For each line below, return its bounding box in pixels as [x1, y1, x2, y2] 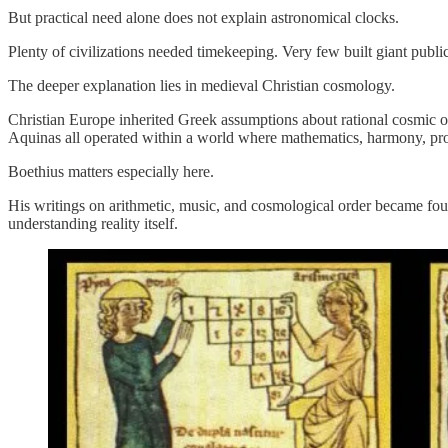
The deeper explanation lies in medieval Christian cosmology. [8, 77, 395, 95]
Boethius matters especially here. [8, 163, 214, 181]
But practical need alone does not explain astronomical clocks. [8, 9, 399, 27]
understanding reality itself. [8, 215, 178, 233]
